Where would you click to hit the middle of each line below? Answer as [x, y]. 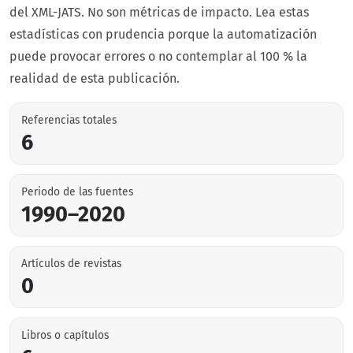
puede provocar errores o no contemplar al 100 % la [158, 56]
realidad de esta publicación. [95, 78]
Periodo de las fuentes [77, 191]
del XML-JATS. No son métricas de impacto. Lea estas [159, 12]
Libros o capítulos [65, 335]
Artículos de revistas [71, 263]
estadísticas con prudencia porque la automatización [163, 34]
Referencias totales [69, 120]
